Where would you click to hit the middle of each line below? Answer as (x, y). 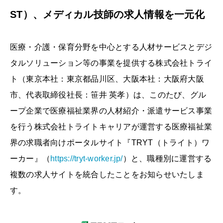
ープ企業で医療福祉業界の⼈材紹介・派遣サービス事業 (111, 111)
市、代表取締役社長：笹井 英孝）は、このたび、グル (108, 95)
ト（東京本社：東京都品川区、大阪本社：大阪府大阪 (107, 79)
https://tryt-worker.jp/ (87, 159)
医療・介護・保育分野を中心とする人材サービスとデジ (111, 47)
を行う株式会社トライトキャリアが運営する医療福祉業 (111, 127)
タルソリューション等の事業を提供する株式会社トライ (111, 63)
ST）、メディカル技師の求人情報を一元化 (107, 14)
